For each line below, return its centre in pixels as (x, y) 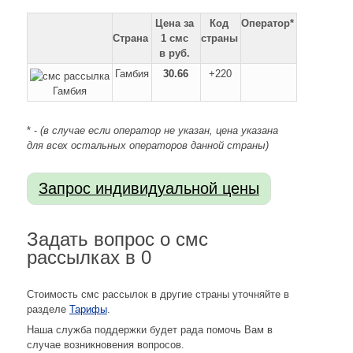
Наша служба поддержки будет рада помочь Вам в (149, 329)
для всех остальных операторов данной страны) (147, 145)
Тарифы (88, 310)
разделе (48, 310)
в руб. (175, 54)
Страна (131, 39)
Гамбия (132, 74)
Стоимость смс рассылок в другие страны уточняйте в (158, 295)
